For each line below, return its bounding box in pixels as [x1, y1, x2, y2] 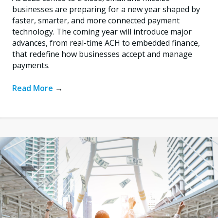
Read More [12, 82, 55, 93]
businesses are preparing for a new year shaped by [12, 3, 200, 15]
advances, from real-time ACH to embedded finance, [12, 37, 200, 48]
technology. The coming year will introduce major [12, 26, 192, 37]
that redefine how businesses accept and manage [12, 48, 192, 59]
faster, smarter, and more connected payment [12, 15, 180, 26]
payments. [12, 59, 50, 71]
